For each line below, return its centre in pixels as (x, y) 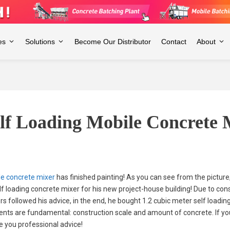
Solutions (40, 41)
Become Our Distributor (113, 41)
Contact (174, 41)
